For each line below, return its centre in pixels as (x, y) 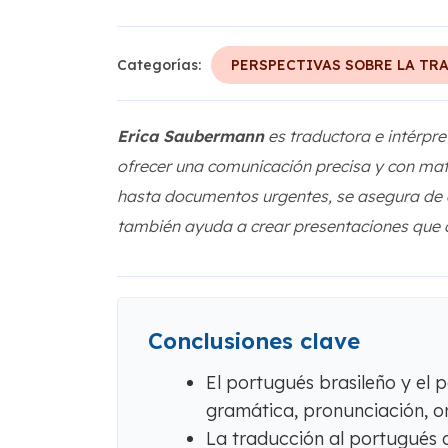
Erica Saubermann (190, 136)
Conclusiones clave (253, 341)
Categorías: (158, 65)
